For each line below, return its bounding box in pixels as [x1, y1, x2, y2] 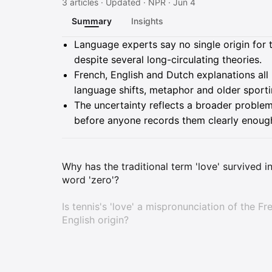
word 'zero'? [62, 174, 119, 186]
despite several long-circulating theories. [74, 53, 262, 66]
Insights [131, 16, 163, 26]
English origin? [62, 214, 129, 226]
